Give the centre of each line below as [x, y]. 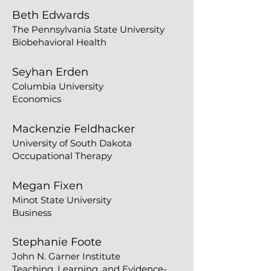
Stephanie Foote [57, 242]
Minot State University [62, 200]
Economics [37, 99]
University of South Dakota [72, 143]
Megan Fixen [47, 186]
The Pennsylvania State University [88, 29]
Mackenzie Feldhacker [75, 129]
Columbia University [58, 86]
